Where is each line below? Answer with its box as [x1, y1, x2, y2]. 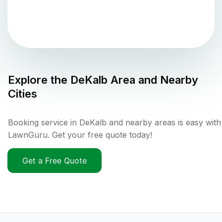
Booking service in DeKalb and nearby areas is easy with [8, 117, 221, 128]
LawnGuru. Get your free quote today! [8, 130, 152, 140]
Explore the [8, 73, 70, 87]
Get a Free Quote [22, 156, 87, 166]
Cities [8, 87, 37, 101]
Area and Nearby [108, 73, 198, 87]
